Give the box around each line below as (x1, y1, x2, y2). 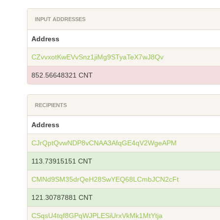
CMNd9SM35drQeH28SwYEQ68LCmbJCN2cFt (31, 175, 179, 183)
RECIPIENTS (35, 102, 67, 108)
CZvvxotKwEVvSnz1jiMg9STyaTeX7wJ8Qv (31, 53, 164, 61)
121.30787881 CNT (31, 193, 93, 201)
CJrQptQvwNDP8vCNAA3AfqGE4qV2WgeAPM (31, 139, 177, 147)
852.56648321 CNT (31, 71, 93, 79)
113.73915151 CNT (31, 157, 92, 165)
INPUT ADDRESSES (35, 16, 85, 22)
